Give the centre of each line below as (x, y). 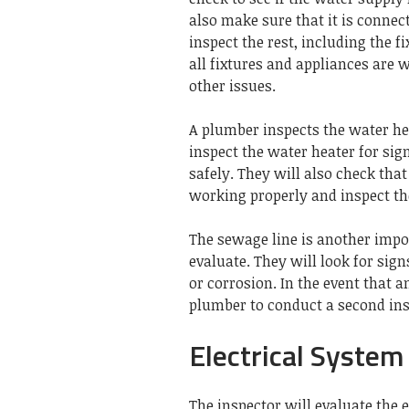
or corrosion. (233, 283)
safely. (211, 173)
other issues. (232, 85)
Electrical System (297, 355)
